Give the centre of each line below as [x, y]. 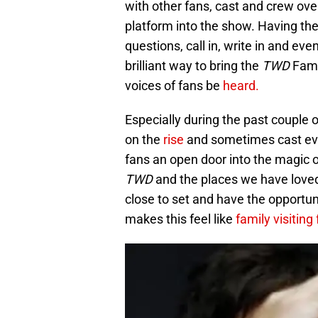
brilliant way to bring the [193, 65]
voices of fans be [174, 85]
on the [144, 139]
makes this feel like [179, 219]
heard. [241, 85]
